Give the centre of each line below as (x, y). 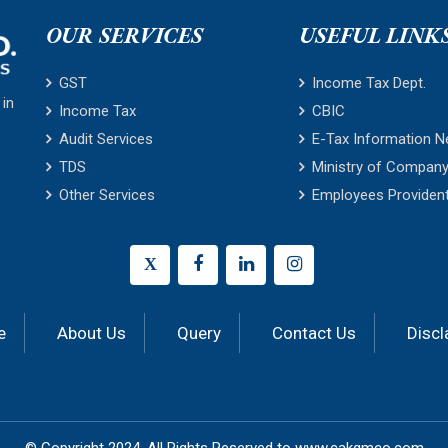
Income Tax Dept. (369, 83)
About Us (91, 333)
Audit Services (106, 139)
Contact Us (314, 333)
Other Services (107, 195)
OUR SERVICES (124, 35)
